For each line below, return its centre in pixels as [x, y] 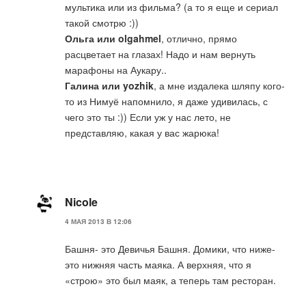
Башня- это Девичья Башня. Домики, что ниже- [170, 248]
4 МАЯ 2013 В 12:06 [98, 221]
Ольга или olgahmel [113, 39]
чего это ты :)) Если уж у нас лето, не [148, 117]
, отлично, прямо [199, 39]
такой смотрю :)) [102, 23]
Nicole [81, 202]
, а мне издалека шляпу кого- [219, 86]
